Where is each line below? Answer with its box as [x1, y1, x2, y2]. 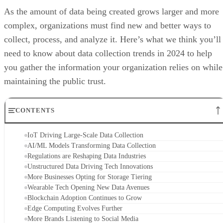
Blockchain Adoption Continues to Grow [27, 194, 142, 202]
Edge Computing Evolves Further [27, 204, 122, 212]
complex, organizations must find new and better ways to [4, 20, 211, 30]
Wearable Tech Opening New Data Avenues [27, 183, 149, 191]
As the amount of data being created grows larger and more [4, 6, 219, 16]
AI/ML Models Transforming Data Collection [27, 141, 160, 149]
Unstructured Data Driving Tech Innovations [27, 162, 153, 170]
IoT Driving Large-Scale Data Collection [27, 131, 143, 139]
